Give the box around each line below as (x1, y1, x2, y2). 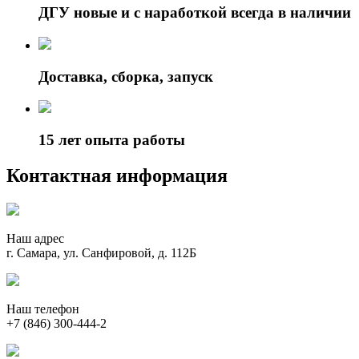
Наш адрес (6, 231, 64, 245)
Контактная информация (6, 165, 228, 186)
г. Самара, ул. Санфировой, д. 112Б (6, 245, 196, 260)
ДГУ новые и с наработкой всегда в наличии (38, 4, 351, 22)
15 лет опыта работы (38, 131, 185, 149)
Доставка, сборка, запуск (38, 67, 213, 85)
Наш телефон (6, 301, 79, 316)
